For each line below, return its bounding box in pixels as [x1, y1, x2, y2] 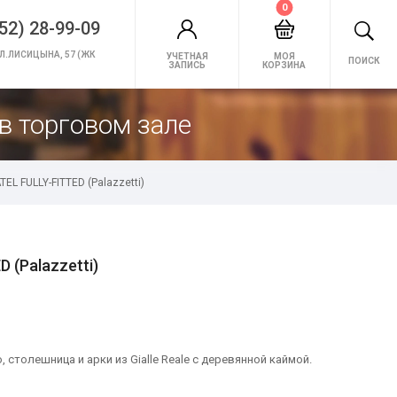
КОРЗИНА [262, 59, 307, 70]
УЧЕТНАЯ [166, 51, 208, 61]
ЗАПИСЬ [168, 59, 206, 70]
